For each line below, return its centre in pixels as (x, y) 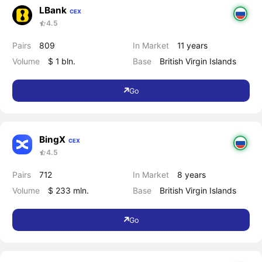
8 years (192, 175)
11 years (193, 46)
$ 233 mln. (68, 191)
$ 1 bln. (61, 61)
